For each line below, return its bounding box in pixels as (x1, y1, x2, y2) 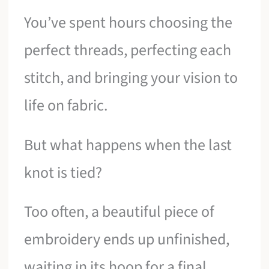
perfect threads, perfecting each (24, 39, 232, 62)
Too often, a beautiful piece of (24, 201, 215, 223)
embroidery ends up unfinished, (24, 228, 230, 251)
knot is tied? (24, 161, 103, 184)
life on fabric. (24, 94, 108, 117)
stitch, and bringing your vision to (24, 67, 238, 89)
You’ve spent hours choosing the (24, 11, 233, 34)
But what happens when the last (24, 133, 232, 156)
